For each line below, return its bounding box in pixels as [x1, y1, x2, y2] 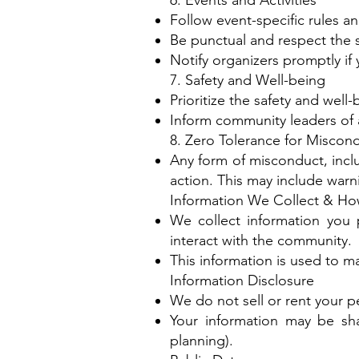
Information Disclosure [170, 272, 314, 289]
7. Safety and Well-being [170, 71, 325, 89]
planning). [170, 332, 233, 349]
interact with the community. [170, 232, 352, 249]
